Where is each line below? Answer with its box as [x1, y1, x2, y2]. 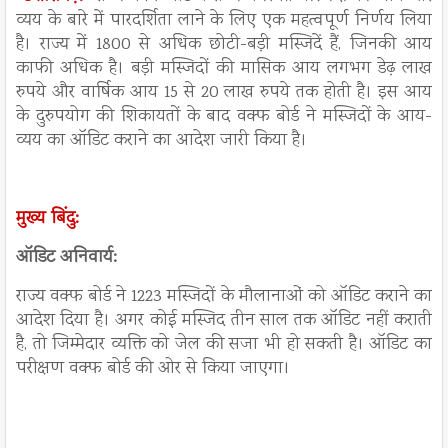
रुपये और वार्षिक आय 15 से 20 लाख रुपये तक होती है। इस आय [16, 80, 432, 107]
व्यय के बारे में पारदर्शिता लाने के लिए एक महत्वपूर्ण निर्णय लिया [16, 8, 432, 35]
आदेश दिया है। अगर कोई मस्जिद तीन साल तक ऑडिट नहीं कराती [16, 308, 432, 335]
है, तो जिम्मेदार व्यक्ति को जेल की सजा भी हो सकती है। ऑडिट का [16, 332, 432, 359]
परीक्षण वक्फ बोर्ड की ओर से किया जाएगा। [16, 356, 290, 383]
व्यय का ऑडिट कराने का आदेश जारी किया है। [16, 128, 307, 155]
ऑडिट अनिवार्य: [16, 245, 117, 272]
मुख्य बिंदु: [16, 206, 79, 233]
